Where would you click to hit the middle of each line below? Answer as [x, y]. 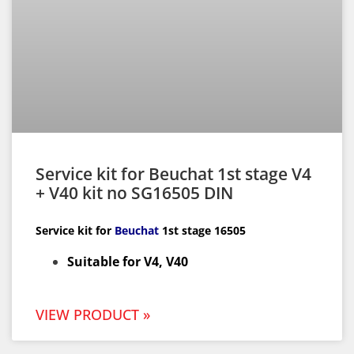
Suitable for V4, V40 [128, 262]
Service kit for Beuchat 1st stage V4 [173, 174]
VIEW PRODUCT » [93, 315]
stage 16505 [214, 231]
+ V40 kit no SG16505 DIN [134, 193]
